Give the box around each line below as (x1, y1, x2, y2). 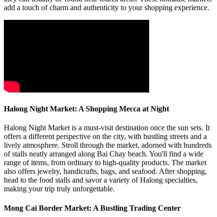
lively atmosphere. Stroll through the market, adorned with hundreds (4, 141, 212, 150)
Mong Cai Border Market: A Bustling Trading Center (4, 203, 181, 212)
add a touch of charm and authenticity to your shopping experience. (4, 3, 209, 12)
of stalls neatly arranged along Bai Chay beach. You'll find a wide (4, 150, 203, 158)
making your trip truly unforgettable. (4, 185, 115, 193)
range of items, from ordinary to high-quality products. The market (4, 158, 206, 167)
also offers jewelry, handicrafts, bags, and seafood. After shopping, (4, 167, 207, 176)
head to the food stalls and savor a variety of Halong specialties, (4, 176, 198, 185)
